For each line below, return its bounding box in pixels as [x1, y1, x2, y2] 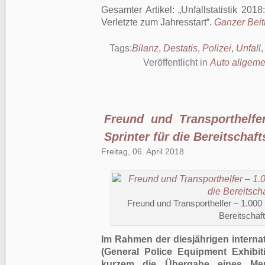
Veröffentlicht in [143, 57, 210, 67]
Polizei [202, 43, 231, 53]
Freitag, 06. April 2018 [101, 147, 184, 156]
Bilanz [132, 43, 159, 53]
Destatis [163, 43, 198, 53]
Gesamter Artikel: [101, 5, 179, 15]
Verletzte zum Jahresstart [101, 17, 206, 27]
